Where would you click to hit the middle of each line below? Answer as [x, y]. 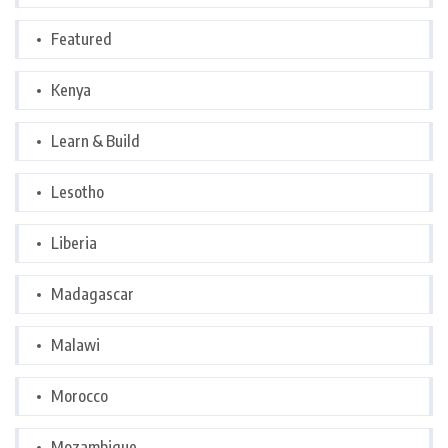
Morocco [79, 396]
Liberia [74, 243]
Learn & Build [95, 141]
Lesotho [77, 192]
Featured [81, 39]
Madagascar [92, 294]
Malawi [75, 345]
